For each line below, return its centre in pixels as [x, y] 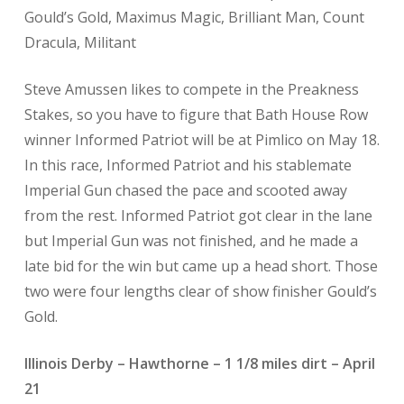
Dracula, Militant [80, 42]
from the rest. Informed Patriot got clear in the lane [198, 216]
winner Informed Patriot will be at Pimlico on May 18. [202, 140]
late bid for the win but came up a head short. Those [201, 266]
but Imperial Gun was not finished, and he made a [191, 241]
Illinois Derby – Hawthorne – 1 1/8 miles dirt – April [199, 363]
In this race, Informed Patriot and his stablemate [188, 165]
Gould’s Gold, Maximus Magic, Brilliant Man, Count [194, 17]
